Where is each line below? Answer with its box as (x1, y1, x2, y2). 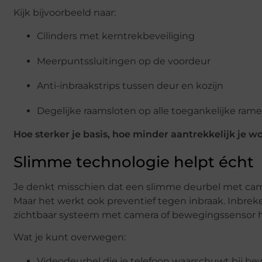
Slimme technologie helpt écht (13, 152, 254, 171)
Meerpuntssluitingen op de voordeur (37, 55, 211, 67)
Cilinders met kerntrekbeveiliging (37, 30, 195, 42)
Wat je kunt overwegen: (13, 232, 126, 243)
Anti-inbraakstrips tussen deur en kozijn (37, 80, 223, 92)
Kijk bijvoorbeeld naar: (13, 6, 116, 18)
